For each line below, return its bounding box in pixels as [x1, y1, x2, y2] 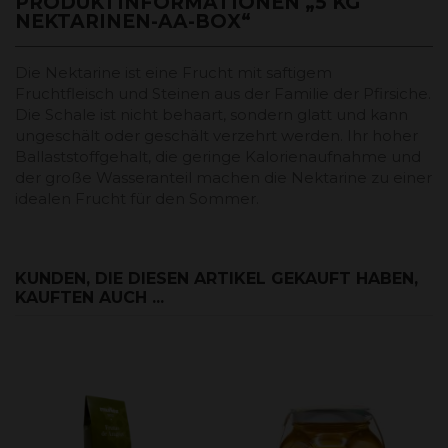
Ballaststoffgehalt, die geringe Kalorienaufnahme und [15, 146, 421, 166]
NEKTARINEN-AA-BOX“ [15, 9, 251, 33]
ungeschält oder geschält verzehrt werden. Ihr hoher [15, 125, 418, 145]
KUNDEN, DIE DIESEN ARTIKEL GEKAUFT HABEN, [15, 268, 418, 288]
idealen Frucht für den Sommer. [15, 188, 259, 208]
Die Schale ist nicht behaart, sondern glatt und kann [15, 104, 408, 124]
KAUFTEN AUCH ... [15, 287, 164, 307]
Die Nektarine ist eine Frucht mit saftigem [15, 62, 332, 82]
